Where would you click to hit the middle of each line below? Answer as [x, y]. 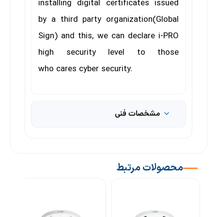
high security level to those [108, 53]
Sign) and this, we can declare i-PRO [108, 36]
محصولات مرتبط [150, 168]
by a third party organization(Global [108, 20]
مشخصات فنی [138, 114]
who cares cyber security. [85, 69]
